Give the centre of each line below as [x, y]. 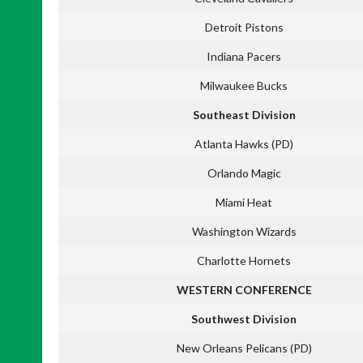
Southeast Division [244, 114]
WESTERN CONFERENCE [244, 289]
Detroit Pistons [244, 27]
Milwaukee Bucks [244, 85]
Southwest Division [244, 318]
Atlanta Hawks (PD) [244, 143]
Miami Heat [244, 202]
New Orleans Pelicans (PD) [244, 348]
